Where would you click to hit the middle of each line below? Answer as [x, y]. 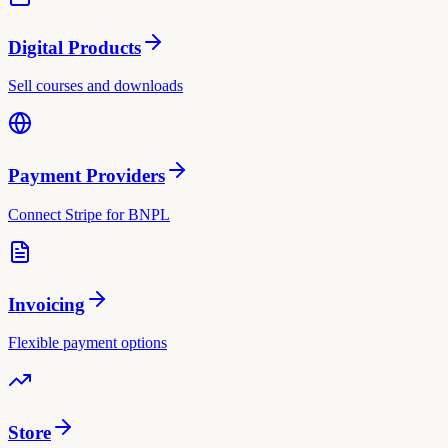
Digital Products [74, 47]
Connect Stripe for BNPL [89, 214]
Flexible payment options [87, 343]
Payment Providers [86, 176]
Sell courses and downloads [95, 86]
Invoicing [46, 304]
